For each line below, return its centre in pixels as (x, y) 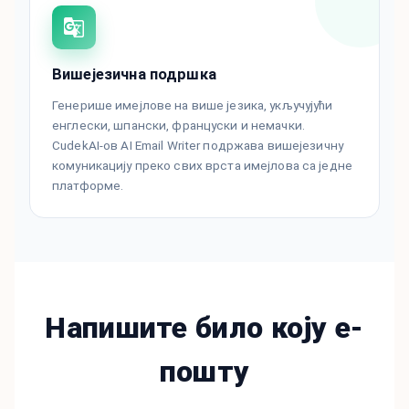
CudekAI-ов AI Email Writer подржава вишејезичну (198, 146)
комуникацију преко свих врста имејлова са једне (202, 166)
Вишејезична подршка (134, 75)
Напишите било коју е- (204, 328)
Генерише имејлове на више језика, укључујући (193, 105)
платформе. (88, 186)
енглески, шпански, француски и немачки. (178, 126)
